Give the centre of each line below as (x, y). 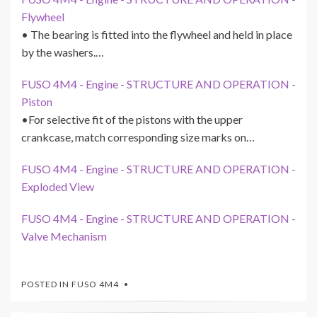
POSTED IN (46, 284)
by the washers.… (63, 52)
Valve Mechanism (64, 236)
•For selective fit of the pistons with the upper (132, 120)
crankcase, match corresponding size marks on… (138, 137)
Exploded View (58, 187)
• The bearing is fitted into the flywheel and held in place (157, 35)
